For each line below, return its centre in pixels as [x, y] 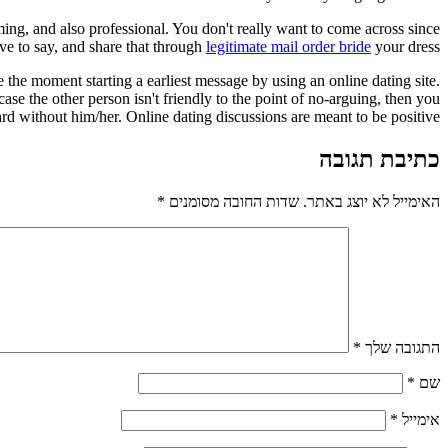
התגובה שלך [400, 347]
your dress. [405, 46]
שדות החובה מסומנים [232, 201]
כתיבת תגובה [379, 158]
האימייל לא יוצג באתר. [371, 201]
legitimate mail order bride [288, 46]
